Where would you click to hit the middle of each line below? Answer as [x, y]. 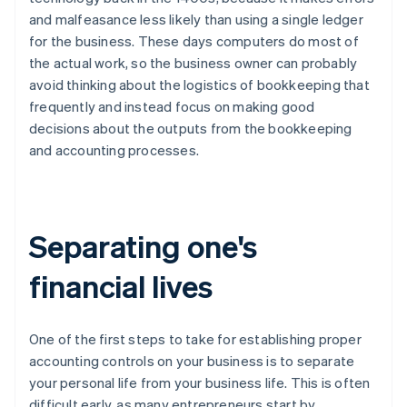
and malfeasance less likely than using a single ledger [196, 19]
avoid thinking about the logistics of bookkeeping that [199, 84]
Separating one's [144, 245]
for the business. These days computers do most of [194, 40]
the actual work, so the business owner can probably [194, 62]
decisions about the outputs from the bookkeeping [191, 128]
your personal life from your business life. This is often [200, 382]
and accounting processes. [114, 149]
